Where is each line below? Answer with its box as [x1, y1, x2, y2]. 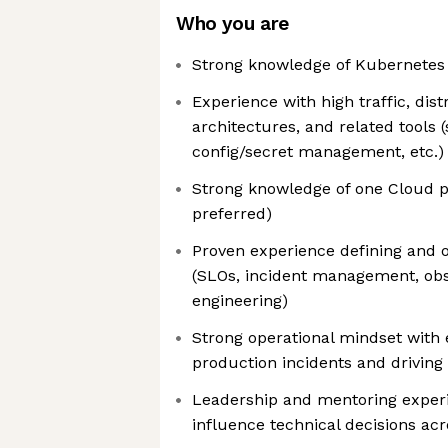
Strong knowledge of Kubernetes [192, 55, 445, 74]
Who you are [176, 12, 289, 35]
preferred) [192, 204, 272, 223]
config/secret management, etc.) [192, 142, 444, 161]
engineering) [192, 291, 288, 310]
